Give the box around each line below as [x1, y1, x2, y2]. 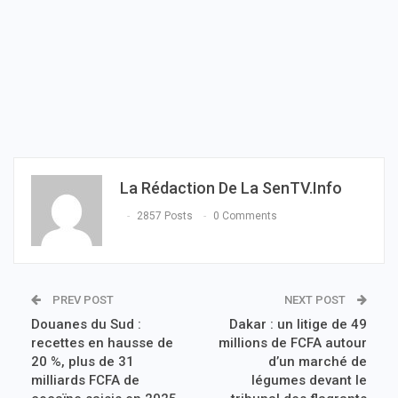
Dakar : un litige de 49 [229, 315, 367, 332]
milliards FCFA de [31, 371, 139, 388]
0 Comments [213, 210, 277, 223]
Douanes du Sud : [31, 315, 141, 332]
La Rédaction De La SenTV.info [120, 178, 342, 197]
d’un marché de [268, 353, 367, 370]
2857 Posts [137, 210, 193, 223]
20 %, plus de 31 [31, 353, 134, 370]
